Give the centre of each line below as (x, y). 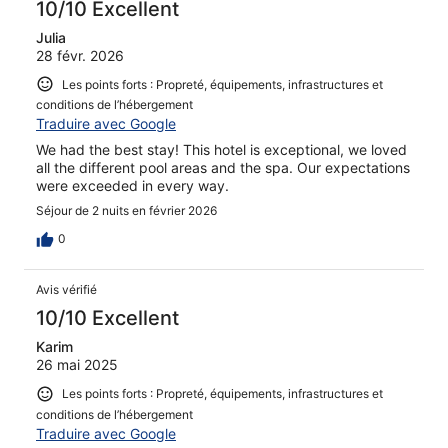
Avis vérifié (66, 290)
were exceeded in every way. (132, 186)
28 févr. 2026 (80, 55)
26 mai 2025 (77, 365)
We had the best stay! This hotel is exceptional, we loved (221, 150)
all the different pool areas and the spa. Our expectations (223, 168)
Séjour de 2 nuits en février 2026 (126, 211)
